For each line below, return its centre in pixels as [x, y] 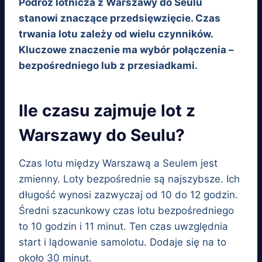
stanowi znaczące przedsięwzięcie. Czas [120, 18]
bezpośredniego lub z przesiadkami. [108, 66]
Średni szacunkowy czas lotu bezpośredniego [126, 211]
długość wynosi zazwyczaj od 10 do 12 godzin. [128, 195]
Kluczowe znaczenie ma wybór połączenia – [126, 50]
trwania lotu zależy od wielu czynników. [116, 34]
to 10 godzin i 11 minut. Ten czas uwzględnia [123, 227]
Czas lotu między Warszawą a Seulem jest [118, 163]
